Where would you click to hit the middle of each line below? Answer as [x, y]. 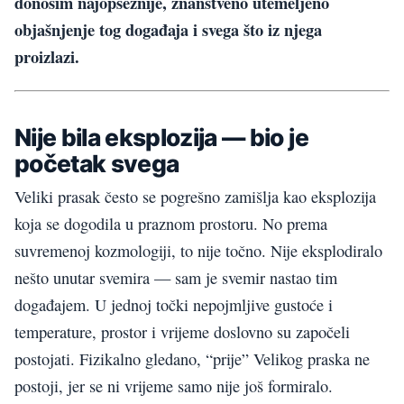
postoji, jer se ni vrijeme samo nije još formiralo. [174, 386]
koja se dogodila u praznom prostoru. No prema [171, 224]
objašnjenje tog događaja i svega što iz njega [168, 29]
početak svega [97, 163]
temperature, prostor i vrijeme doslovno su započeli [182, 332]
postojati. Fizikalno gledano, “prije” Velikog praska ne [192, 359]
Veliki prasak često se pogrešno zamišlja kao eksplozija [195, 197]
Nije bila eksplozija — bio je [161, 137]
